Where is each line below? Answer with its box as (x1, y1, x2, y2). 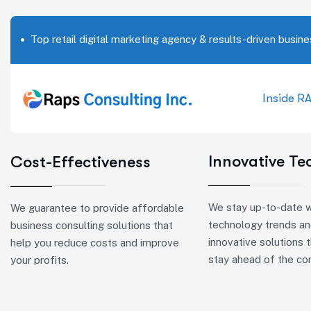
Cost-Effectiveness (10, 153, 151, 171)
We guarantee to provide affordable (10, 202, 184, 214)
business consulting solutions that (10, 219, 173, 231)
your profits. (10, 254, 69, 266)
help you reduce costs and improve (10, 237, 179, 249)
